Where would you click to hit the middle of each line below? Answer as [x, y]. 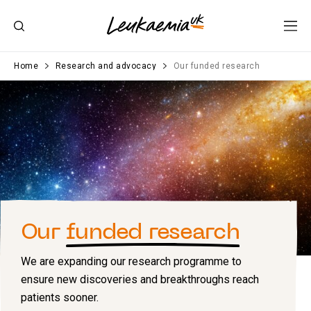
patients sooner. [60, 297]
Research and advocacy [106, 66]
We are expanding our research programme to [131, 261]
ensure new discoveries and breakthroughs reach [140, 279]
